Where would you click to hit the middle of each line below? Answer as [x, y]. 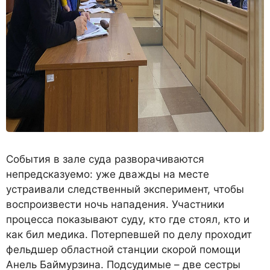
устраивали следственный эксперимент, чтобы [125, 189]
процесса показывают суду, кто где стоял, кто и [128, 219]
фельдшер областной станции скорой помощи [123, 249]
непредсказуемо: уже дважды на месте [108, 174]
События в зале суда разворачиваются [105, 159]
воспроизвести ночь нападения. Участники [115, 204]
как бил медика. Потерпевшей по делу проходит [129, 234]
